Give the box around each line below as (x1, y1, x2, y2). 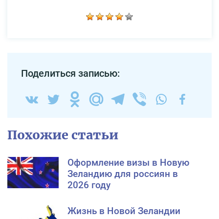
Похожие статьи (7, 127, 118, 143)
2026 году (67, 179, 110, 191)
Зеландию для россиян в (67, 168, 178, 180)
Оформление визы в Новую (67, 157, 189, 169)
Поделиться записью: (21, 67, 120, 80)
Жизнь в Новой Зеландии (67, 205, 180, 217)
